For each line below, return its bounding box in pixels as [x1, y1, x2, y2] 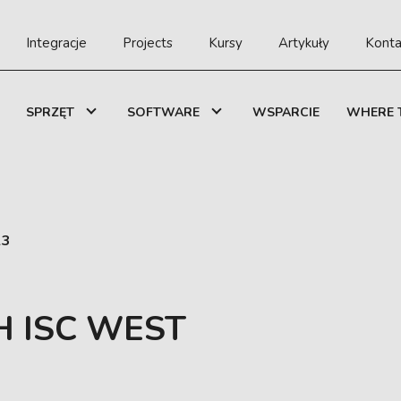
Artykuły [278, 34, 329, 52]
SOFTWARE [127, 104, 200, 121]
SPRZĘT [26, 104, 74, 121]
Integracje [26, 34, 87, 52]
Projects [123, 34, 173, 52]
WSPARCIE [252, 104, 320, 121]
